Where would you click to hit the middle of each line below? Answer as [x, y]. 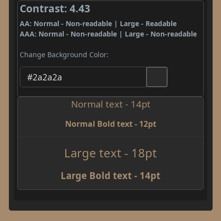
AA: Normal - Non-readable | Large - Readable [98, 23]
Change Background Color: [64, 55]
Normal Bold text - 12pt [110, 124]
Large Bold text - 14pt [110, 175]
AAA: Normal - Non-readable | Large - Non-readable [108, 34]
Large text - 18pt [110, 152]
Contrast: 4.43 [55, 8]
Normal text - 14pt [110, 104]
